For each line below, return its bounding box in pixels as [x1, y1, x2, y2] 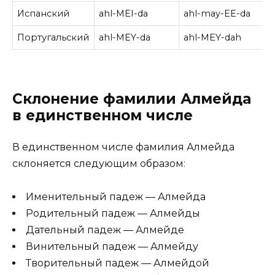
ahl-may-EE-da [184, 7, 251, 19]
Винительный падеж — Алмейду [26, 241, 198, 253]
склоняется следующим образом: [12, 158, 185, 170]
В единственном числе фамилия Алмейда [12, 141, 234, 153]
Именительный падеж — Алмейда [26, 191, 206, 203]
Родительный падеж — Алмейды [26, 207, 200, 220]
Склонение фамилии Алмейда [12, 90, 251, 108]
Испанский [17, 7, 70, 19]
